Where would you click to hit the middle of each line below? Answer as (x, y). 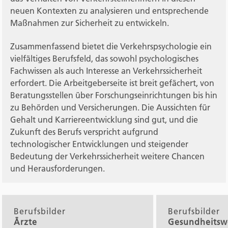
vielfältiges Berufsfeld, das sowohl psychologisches (105, 59)
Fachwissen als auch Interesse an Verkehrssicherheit (106, 71)
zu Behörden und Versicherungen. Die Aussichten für (110, 108)
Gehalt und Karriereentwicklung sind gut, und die (104, 120)
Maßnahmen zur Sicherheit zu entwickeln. (90, 23)
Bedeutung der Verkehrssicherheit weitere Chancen (108, 156)
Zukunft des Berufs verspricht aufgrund (84, 132)
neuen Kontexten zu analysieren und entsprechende (110, 11)
